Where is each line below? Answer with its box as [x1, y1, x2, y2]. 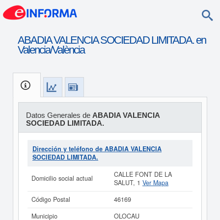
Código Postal [31, 195, 70, 204]
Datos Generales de [26, 111, 92, 119]
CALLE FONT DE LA [114, 170, 172, 179]
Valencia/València [17, 44, 84, 56]
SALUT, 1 [114, 178, 142, 187]
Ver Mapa [142, 178, 168, 187]
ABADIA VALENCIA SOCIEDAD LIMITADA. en [17, 34, 206, 46]
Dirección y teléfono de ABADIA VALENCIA [32, 144, 162, 153]
